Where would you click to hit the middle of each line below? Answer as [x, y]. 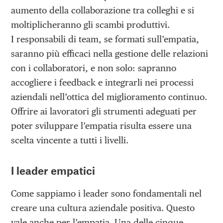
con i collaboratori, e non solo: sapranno [94, 68]
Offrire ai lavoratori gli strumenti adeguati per [104, 111]
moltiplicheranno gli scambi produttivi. [91, 24]
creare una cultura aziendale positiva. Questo [103, 208]
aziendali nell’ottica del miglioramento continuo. [109, 97]
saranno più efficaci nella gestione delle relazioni [110, 53]
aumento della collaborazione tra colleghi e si [103, 10]
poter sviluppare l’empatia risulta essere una [102, 125]
